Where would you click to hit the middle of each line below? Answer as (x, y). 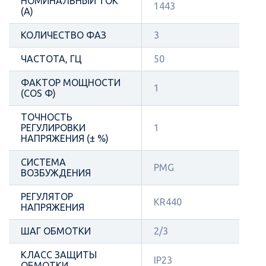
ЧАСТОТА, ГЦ (51, 58)
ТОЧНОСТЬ (47, 117)
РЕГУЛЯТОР (47, 196)
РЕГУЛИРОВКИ (53, 127)
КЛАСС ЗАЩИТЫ (59, 254)
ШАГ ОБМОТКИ (56, 231)
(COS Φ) (38, 93)
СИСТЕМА (43, 162)
